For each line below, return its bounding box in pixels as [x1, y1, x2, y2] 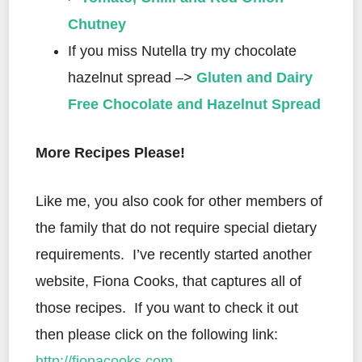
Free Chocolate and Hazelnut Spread [68, 95, 321, 112]
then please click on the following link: [36, 326, 278, 343]
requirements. [36, 246, 124, 263]
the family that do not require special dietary [36, 219, 317, 236]
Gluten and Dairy [196, 69, 313, 86]
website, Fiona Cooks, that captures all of [36, 272, 301, 289]
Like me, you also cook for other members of [36, 192, 322, 209]
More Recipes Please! [36, 144, 185, 161]
